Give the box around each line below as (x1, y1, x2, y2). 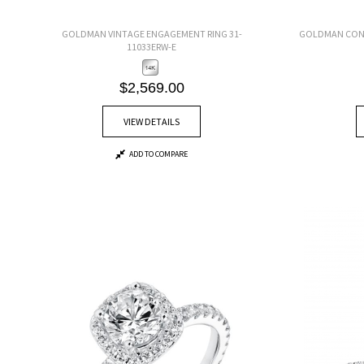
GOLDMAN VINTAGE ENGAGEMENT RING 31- (61, 27, 242, 40)
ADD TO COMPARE (129, 148, 188, 159)
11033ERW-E (127, 40, 177, 53)
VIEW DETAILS (123, 115, 180, 128)
